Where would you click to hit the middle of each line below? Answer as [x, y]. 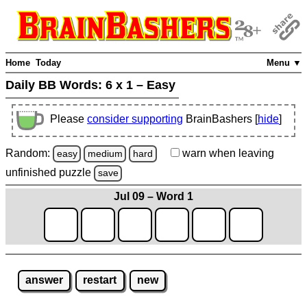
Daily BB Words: [56, 85]
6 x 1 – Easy [140, 85]
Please [69, 119]
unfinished [32, 173]
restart [100, 280]
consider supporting [135, 119]
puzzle [76, 173]
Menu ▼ [284, 63]
